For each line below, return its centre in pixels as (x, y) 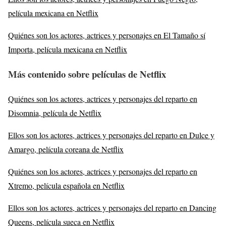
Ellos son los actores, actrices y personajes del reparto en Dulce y (111, 135)
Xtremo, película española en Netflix (66, 185)
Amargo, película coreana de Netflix (66, 149)
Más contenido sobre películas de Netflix (87, 74)
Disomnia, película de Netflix (55, 112)
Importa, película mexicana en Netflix (68, 49)
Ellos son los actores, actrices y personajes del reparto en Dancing (112, 207)
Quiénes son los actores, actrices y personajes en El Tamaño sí (107, 35)
